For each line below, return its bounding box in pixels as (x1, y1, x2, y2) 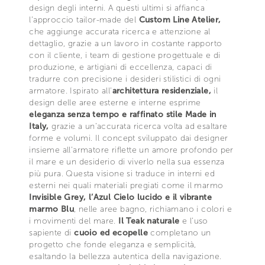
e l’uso (182, 215, 208, 226)
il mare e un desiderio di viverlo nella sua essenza (29, 156, 225, 167)
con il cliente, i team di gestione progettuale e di (29, 50, 221, 60)
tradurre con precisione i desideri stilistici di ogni (29, 73, 221, 84)
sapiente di (29, 227, 75, 238)
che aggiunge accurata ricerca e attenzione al (29, 26, 211, 37)
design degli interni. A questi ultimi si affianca (29, 2, 205, 13)
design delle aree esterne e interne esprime (29, 97, 201, 108)
